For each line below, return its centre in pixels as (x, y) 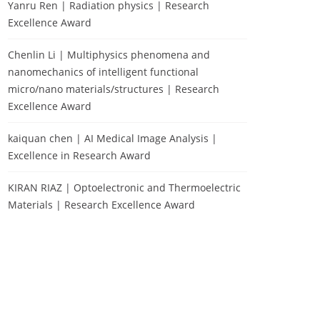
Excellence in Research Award (79, 155)
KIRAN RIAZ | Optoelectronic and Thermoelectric (124, 187)
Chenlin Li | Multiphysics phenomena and (109, 55)
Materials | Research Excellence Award (101, 205)
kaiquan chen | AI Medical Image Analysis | (112, 138)
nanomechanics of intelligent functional (103, 72)
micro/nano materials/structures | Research (114, 89)
